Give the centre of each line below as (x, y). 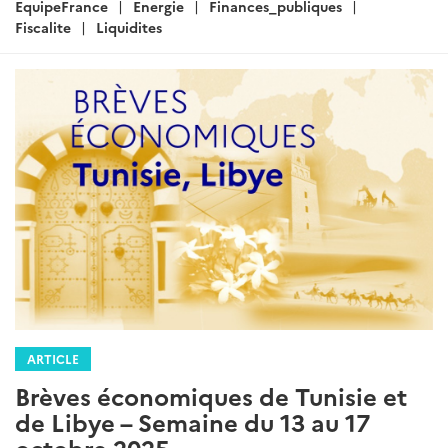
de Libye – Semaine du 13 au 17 (192, 422)
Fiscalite (43, 26)
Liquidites (129, 26)
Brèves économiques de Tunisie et (211, 396)
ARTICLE (53, 359)
